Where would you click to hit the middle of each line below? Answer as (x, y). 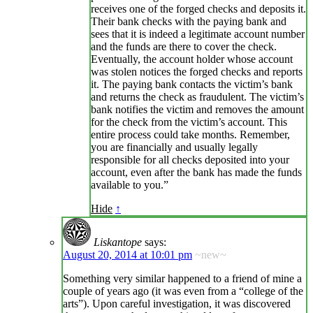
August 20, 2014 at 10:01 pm (128, 255)
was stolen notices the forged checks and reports (197, 72)
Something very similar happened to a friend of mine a (182, 279)
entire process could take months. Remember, (190, 135)
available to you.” (130, 185)
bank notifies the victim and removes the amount (197, 110)
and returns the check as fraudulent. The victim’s (197, 97)
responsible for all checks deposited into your (190, 160)
